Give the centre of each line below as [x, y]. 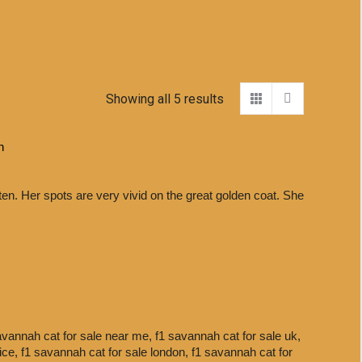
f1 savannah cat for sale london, [106, 352]
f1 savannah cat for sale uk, [228, 336]
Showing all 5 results [165, 99]
